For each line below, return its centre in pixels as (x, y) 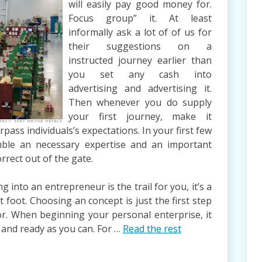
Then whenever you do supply (140, 103)
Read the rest (152, 229)
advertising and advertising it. (140, 89)
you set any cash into (140, 75)
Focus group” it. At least (140, 18)
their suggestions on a (140, 46)
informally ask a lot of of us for (140, 32)
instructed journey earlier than (140, 61)
